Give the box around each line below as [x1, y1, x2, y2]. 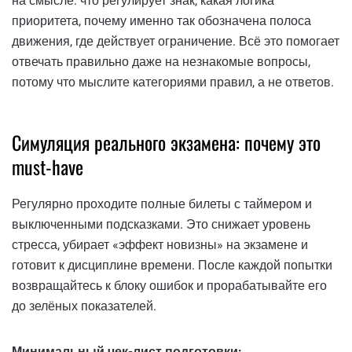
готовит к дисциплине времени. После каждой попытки [12, 258, 332, 273]
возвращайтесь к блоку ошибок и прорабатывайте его [12, 278, 327, 294]
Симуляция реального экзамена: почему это [12, 128, 321, 157]
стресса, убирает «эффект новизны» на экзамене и [12, 237, 308, 253]
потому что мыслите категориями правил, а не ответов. [12, 75, 334, 90]
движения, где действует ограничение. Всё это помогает [12, 34, 339, 49]
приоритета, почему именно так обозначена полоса [12, 13, 311, 29]
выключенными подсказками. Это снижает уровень [12, 217, 310, 233]
